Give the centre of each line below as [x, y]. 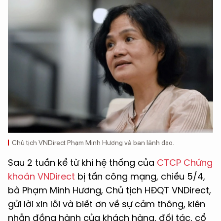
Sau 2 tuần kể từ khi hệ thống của [82, 163]
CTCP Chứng [185, 163]
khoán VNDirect [41, 177]
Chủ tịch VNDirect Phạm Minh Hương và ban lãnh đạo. [93, 143]
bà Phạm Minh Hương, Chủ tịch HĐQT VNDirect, [110, 190]
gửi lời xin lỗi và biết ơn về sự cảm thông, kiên [107, 204]
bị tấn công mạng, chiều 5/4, [140, 177]
